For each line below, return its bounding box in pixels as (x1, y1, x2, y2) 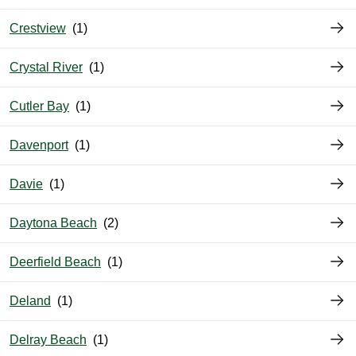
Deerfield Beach (10, 255, 101, 269)
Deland (10, 294, 51, 308)
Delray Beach (10, 333, 87, 347)
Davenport (10, 138, 68, 153)
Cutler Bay (10, 99, 69, 114)
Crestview (10, 21, 66, 36)
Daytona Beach (10, 216, 97, 230)
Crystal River (10, 60, 83, 75)
